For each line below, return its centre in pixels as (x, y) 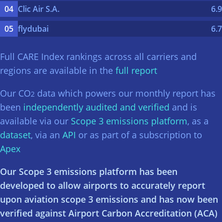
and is (183, 107)
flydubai (33, 28)
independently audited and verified (96, 107)
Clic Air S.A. (39, 9)
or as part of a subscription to (139, 135)
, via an (47, 135)
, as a (198, 121)
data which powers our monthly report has (125, 93)
